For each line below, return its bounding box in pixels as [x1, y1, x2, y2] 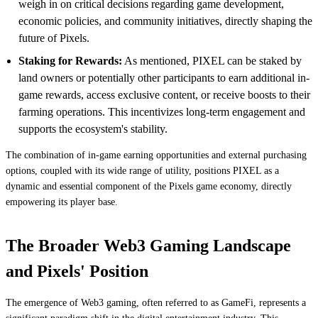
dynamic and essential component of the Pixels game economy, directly [6, 180, 292, 192]
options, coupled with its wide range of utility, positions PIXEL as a [6, 165, 279, 176]
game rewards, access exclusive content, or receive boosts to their [18, 88, 310, 101]
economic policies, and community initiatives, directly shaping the [18, 14, 312, 27]
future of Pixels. [18, 31, 89, 44]
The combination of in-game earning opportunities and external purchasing [6, 149, 307, 160]
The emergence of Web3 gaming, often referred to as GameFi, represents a [6, 297, 306, 308]
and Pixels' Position [6, 261, 148, 280]
